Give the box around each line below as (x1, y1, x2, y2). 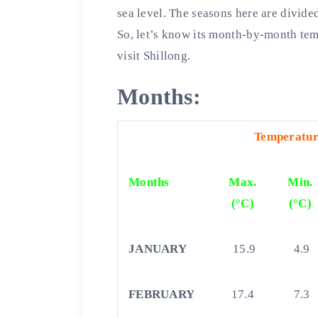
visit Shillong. (117, 48, 191, 62)
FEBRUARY (128, 287, 195, 301)
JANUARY (128, 241, 187, 256)
